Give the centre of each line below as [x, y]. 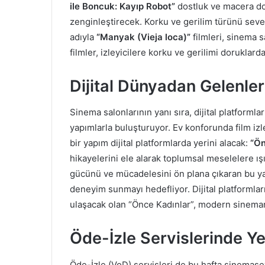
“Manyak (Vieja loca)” [143, 37]
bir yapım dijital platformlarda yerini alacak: [160, 143]
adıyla [83, 37]
